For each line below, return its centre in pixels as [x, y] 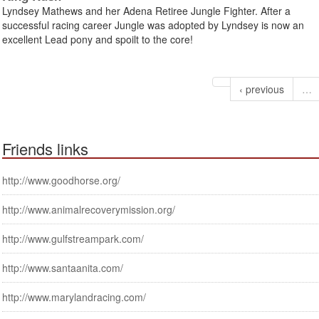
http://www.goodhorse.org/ [61, 181]
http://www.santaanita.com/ [63, 268]
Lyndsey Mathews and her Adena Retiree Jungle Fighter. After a [146, 11]
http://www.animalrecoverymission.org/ [89, 210]
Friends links [45, 149]
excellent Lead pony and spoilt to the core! [98, 40]
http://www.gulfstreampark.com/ [73, 239]
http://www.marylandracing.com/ [74, 297]
